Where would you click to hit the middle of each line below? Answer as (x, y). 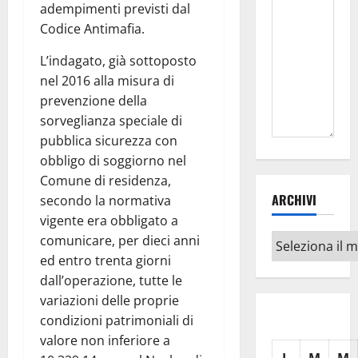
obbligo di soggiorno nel (113, 161)
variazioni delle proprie (109, 301)
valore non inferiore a (105, 341)
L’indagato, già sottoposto (118, 61)
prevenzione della (93, 101)
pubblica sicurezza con (109, 141)
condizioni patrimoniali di (117, 321)
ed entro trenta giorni (105, 261)
